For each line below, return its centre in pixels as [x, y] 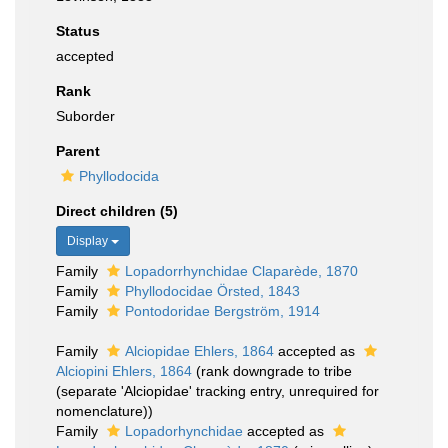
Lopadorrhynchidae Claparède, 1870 [241, 271]
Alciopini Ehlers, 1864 [124, 371]
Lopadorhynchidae [184, 431]
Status [78, 31]
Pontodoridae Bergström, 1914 [222, 311]
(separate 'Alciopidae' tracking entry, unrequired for [217, 391]
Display [89, 241]
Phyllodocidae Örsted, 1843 [212, 291]
